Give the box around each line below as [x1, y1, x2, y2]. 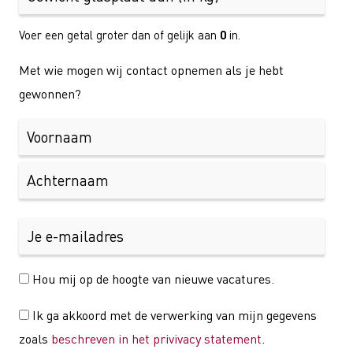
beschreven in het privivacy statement [51, 330, 262, 347]
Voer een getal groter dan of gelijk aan [19, 27, 220, 42]
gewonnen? [19, 85, 81, 102]
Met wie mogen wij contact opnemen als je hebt [19, 61, 284, 78]
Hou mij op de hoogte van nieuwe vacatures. [32, 270, 274, 287]
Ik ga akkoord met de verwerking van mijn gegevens [32, 307, 317, 323]
